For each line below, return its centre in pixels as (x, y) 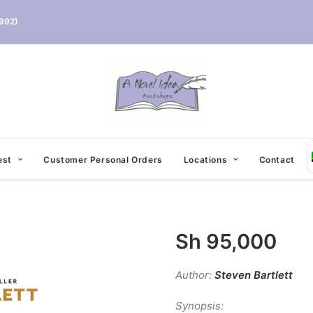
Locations (205, 159)
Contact (277, 159)
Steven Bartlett (254, 275)
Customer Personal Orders (103, 159)
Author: (195, 275)
